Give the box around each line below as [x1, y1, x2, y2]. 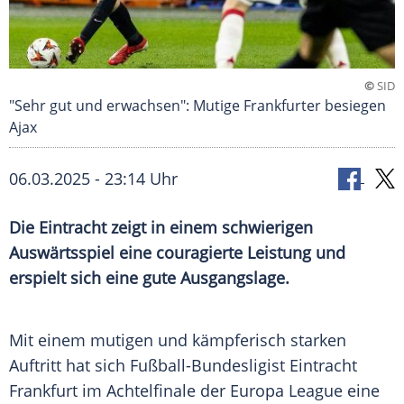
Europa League [230, 380, 343, 402]
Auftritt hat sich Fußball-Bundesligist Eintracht [9, 354, 357, 377]
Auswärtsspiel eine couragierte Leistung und [9, 242, 345, 264]
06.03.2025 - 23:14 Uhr [9, 168, 178, 190]
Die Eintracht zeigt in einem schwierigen [9, 216, 313, 239]
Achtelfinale [106, 380, 196, 402]
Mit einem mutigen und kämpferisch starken [9, 329, 346, 352]
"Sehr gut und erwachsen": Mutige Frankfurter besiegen [9, 96, 386, 116]
